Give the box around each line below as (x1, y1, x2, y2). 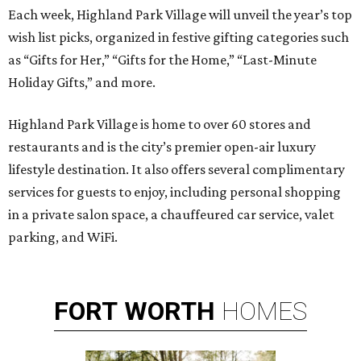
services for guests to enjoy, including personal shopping (8, 184, 341, 200)
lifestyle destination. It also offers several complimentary (8, 161, 345, 177)
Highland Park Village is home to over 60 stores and (8, 116, 311, 132)
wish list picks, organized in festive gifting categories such (8, 29, 349, 45)
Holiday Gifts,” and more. (8, 74, 156, 90)
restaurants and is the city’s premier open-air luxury (8, 139, 316, 155)
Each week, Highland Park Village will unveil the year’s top (8, 6, 352, 23)
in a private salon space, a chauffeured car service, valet (8, 206, 334, 222)
